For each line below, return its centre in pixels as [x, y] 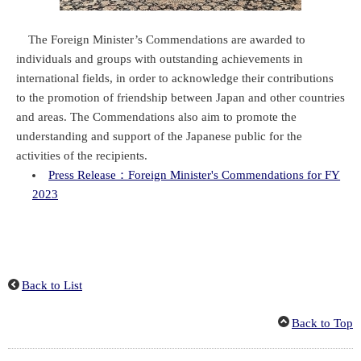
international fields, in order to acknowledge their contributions [175, 78]
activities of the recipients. [82, 155]
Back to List [52, 285]
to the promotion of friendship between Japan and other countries [180, 97]
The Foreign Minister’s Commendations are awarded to [161, 39]
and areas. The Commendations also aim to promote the [156, 116]
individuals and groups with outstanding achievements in [160, 58]
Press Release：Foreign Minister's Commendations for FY [195, 174]
